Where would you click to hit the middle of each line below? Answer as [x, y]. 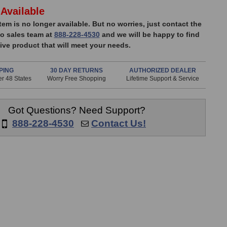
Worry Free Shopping [76, 79]
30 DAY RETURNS [76, 71]
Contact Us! [119, 124]
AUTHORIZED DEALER [162, 71]
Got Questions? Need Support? [77, 110]
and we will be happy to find [149, 35]
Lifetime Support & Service [162, 79]
